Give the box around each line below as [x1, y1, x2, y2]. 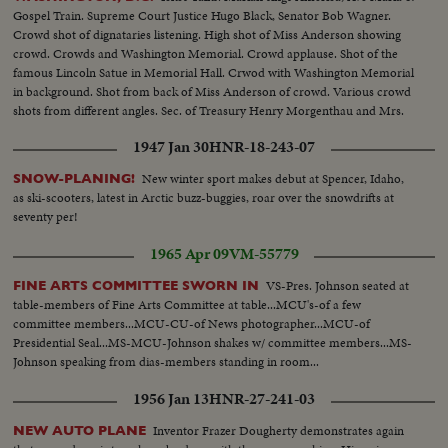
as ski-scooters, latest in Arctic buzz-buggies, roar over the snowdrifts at [13, 188, 395, 208]
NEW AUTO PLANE [13, 423, 147, 439]
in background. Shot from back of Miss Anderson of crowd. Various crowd [13, 82, 412, 101]
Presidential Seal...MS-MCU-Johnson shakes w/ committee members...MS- [13, 333, 413, 353]
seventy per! [13, 207, 79, 227]
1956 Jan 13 [133, 388, 209, 411]
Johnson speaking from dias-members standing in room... [13, 352, 320, 372]
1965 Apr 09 [149, 243, 229, 266]
